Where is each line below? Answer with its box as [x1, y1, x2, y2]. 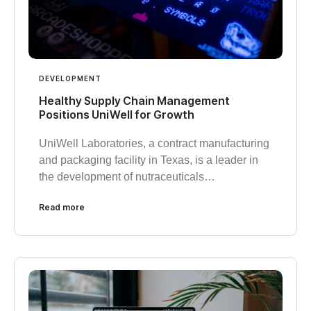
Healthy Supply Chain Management [39, 93, 230, 108]
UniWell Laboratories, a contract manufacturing [39, 137, 269, 149]
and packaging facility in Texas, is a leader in [39, 153, 258, 166]
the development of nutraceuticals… [39, 170, 215, 183]
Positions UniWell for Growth [39, 107, 194, 121]
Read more [39, 201, 85, 212]
